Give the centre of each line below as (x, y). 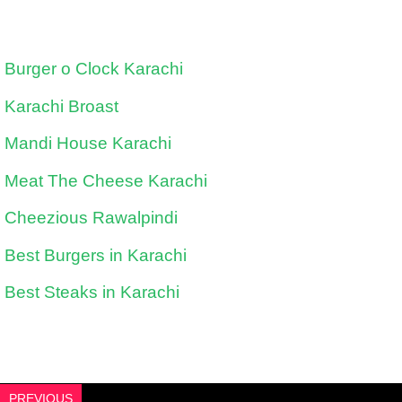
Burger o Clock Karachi (94, 69)
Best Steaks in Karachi (92, 293)
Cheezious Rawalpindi (91, 218)
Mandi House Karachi (88, 144)
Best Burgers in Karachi (96, 255)
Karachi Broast (61, 106)
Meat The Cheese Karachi (106, 180)
